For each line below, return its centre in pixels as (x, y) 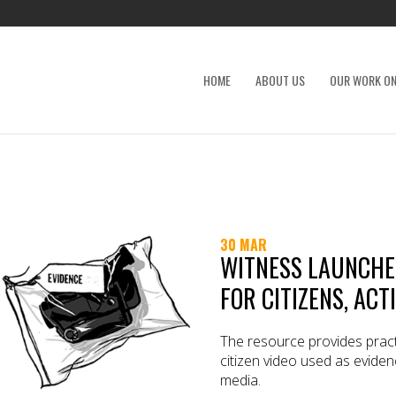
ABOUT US (280, 80)
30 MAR (244, 244)
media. (240, 380)
